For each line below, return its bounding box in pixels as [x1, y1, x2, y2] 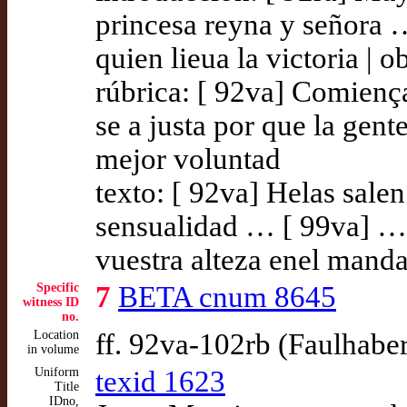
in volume [27, 342, 79, 356]
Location [34, 328, 79, 342]
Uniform [35, 365, 79, 379]
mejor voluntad [95, 143, 281, 175]
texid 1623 [95, 365, 225, 398]
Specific [36, 281, 79, 294]
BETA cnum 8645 [118, 281, 336, 313]
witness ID [23, 295, 79, 309]
